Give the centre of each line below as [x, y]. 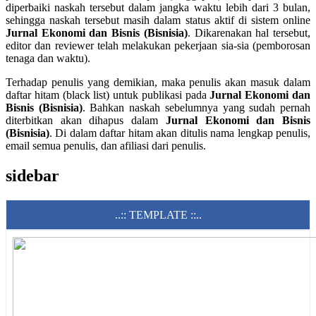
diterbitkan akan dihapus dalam [86, 120]
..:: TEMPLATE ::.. [158, 214]
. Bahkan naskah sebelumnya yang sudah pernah [196, 107]
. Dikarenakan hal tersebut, [249, 32]
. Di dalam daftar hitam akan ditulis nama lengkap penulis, [180, 133]
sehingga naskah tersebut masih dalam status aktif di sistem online [158, 20]
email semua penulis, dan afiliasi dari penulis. [106, 145]
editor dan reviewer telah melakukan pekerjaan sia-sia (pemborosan [158, 45]
